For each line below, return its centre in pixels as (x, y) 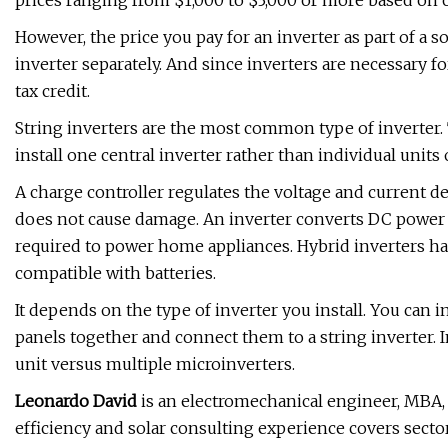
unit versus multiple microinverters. (155, 364)
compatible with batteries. (115, 273)
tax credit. (52, 91)
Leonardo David (76, 401)
